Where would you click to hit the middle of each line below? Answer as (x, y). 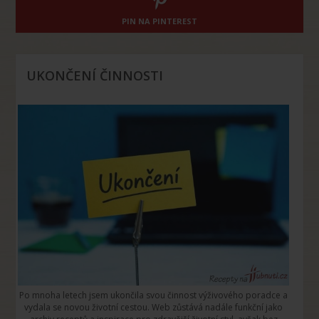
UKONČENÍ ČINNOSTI (95, 75)
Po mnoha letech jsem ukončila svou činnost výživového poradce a (154, 295)
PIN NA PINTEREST (159, 21)
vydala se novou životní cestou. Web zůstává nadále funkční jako (154, 307)
